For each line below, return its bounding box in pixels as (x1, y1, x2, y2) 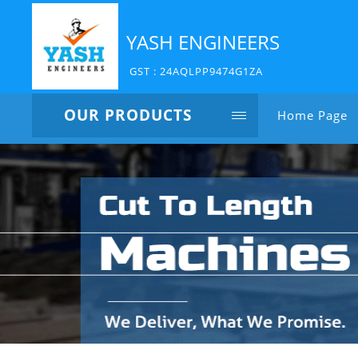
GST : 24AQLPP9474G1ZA (129, 63, 263, 78)
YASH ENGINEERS (126, 28, 280, 55)
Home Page (277, 107, 348, 123)
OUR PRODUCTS (64, 105, 192, 125)
